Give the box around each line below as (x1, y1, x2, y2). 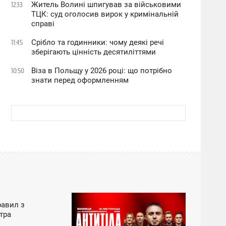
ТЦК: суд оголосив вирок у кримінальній (31, 10, 179, 19)
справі (31, 19, 55, 28)
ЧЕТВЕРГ (52, 217, 68, 222)
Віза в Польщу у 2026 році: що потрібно (31, 66, 173, 75)
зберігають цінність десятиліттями (31, 47, 156, 56)
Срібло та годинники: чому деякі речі (31, 38, 164, 47)
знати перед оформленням (31, 76, 129, 85)
